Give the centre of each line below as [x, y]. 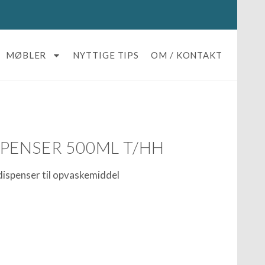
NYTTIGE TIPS [106, 55]
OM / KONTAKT [187, 55]
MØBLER [26, 55]
